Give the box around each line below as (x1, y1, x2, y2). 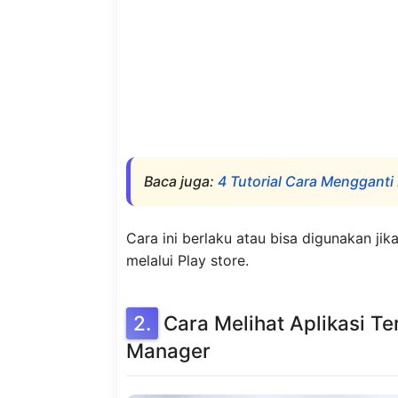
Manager (126, 338, 211, 363)
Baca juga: (144, 172, 218, 191)
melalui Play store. (126, 251, 249, 270)
